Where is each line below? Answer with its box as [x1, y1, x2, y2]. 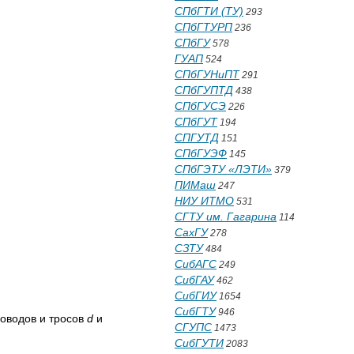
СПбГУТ [175, 115, 217, 128]
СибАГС [175, 258, 217, 270]
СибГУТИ [175, 337, 224, 349]
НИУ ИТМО [175, 194, 234, 207]
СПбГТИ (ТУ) [175, 5, 243, 17]
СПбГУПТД [175, 84, 233, 96]
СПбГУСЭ [175, 100, 226, 112]
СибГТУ [175, 305, 216, 318]
